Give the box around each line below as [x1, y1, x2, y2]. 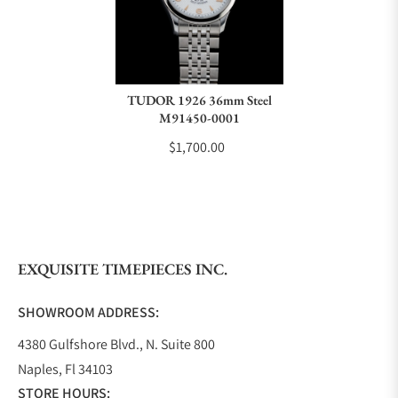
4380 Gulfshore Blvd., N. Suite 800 [18, 335, 215, 354]
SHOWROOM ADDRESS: [18, 303, 159, 322]
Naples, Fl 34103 [18, 360, 113, 378]
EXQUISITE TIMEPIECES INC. [18, 259, 227, 279]
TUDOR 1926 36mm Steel [126, 92, 272, 108]
